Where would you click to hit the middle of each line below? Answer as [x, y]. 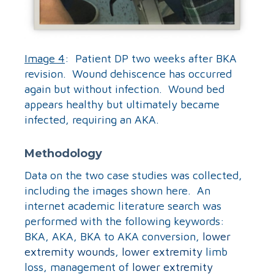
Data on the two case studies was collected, [133, 175]
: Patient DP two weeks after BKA [151, 58]
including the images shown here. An [117, 190]
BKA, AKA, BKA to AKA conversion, [113, 236]
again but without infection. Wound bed [124, 89]
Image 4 [45, 58]
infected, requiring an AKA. [92, 119]
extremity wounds [70, 251]
